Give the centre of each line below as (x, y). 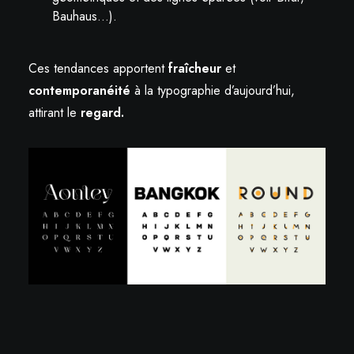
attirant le (55, 112)
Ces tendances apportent (98, 68)
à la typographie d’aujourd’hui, (213, 90)
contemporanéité (79, 90)
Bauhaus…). (85, 16)
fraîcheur (195, 68)
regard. (102, 112)
